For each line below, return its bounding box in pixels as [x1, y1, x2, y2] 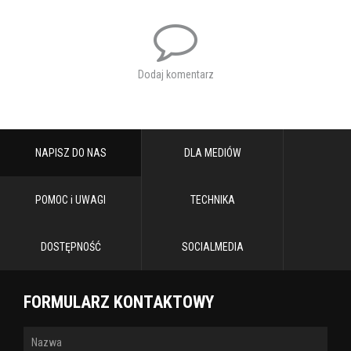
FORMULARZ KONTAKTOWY [24, 291, 214, 312]
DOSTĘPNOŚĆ [40, 240, 101, 253]
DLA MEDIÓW [183, 146, 241, 159]
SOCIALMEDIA [181, 240, 244, 253]
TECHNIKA [190, 193, 235, 206]
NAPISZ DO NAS [34, 146, 107, 159]
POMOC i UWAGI [35, 193, 106, 206]
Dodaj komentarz [137, 67, 214, 81]
